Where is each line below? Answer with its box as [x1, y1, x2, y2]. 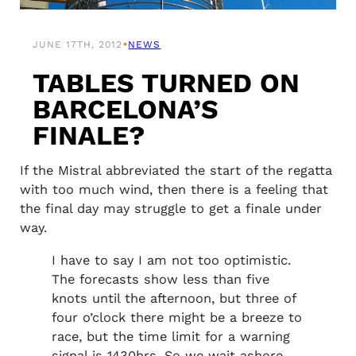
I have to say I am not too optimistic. [51, 252, 291, 268]
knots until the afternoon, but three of [51, 290, 296, 306]
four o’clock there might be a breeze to [51, 309, 302, 325]
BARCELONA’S [33, 93, 219, 125]
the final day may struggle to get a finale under [19, 201, 322, 217]
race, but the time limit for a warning [51, 328, 290, 344]
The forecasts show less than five [51, 271, 269, 287]
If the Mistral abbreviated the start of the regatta [19, 163, 332, 179]
